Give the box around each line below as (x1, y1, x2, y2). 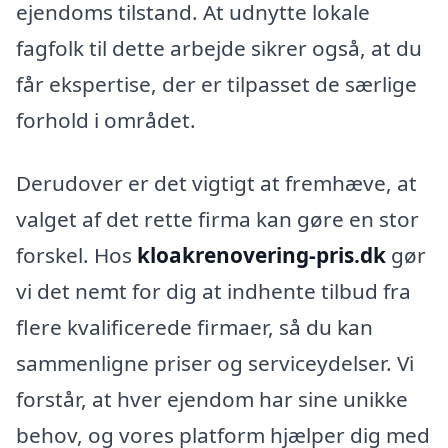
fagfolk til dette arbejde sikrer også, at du (16, 33, 422, 62)
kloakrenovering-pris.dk (137, 241, 386, 270)
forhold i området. (16, 105, 196, 134)
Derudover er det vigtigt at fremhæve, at (16, 169, 417, 198)
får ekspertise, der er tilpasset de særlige (16, 69, 417, 98)
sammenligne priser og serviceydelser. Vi (16, 349, 414, 378)
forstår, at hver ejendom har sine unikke (16, 385, 408, 414)
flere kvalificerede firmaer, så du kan (16, 313, 373, 342)
